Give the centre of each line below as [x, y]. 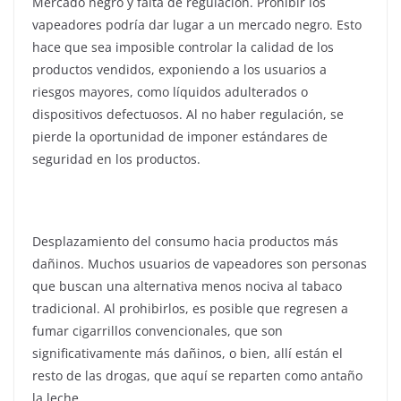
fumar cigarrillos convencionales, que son [158, 330]
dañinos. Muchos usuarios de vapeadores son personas [200, 263]
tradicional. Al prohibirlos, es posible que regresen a [190, 308]
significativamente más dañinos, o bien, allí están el [188, 353]
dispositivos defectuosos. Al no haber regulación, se [188, 114]
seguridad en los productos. [116, 158]
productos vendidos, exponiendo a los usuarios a [179, 69]
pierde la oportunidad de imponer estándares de [180, 136]
